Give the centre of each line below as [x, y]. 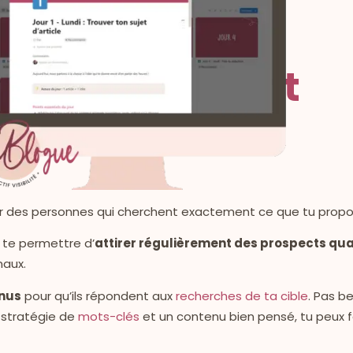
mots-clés [109, 316]
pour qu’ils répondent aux [98, 295]
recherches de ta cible [242, 295]
